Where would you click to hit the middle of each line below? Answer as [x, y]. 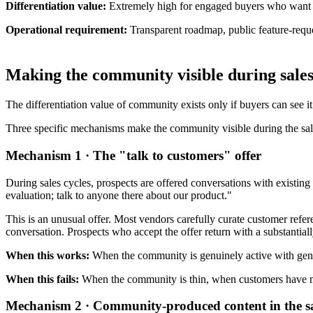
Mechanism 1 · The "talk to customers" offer [133, 155]
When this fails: [42, 279]
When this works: [48, 255]
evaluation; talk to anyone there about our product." [119, 195]
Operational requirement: [66, 30]
